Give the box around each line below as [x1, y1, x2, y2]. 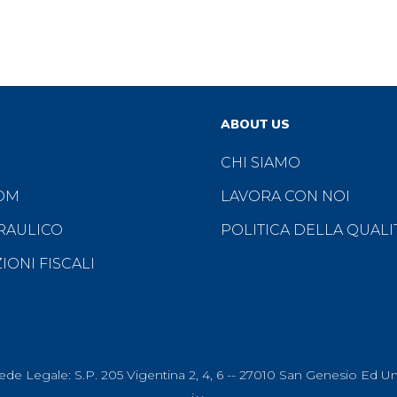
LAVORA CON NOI [221, 188, 350, 206]
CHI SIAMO [221, 154, 300, 172]
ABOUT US [221, 116, 290, 134]
